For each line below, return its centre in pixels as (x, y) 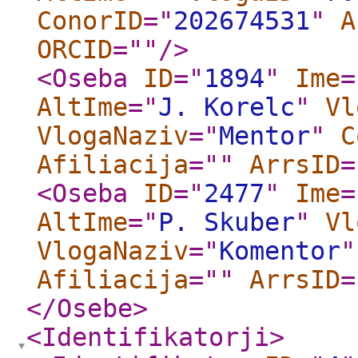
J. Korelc (227, 107)
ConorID (90, 21)
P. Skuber (227, 222)
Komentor (280, 251)
